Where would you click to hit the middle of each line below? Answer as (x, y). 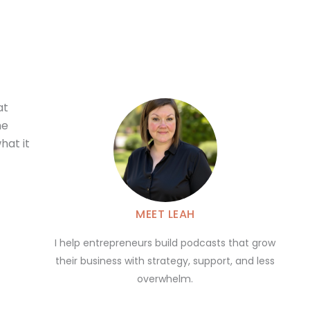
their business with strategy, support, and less (165, 261)
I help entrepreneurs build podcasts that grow (165, 243)
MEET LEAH (165, 215)
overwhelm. (165, 279)
